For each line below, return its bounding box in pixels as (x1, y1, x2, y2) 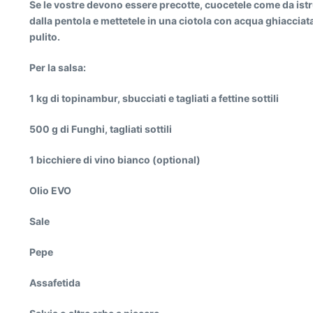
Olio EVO (29, 184, 71, 196)
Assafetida (29, 277, 80, 289)
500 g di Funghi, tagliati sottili (29, 123, 172, 135)
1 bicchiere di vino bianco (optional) (29, 154, 201, 166)
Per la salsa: (29, 61, 86, 73)
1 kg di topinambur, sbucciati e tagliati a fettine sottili (29, 92, 279, 104)
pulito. (29, 31, 60, 43)
